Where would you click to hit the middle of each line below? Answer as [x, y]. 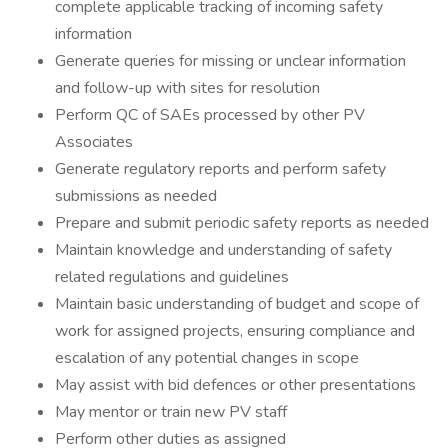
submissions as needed [136, 196]
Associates [94, 142]
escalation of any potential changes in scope [207, 358]
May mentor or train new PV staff [171, 412]
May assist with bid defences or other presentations [235, 385]
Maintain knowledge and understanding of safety [223, 250]
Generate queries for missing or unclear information [230, 61]
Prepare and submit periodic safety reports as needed [242, 223]
